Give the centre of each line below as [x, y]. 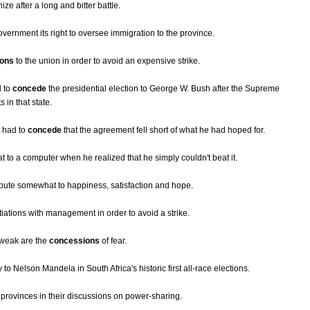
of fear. [113, 241]
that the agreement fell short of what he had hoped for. [163, 130]
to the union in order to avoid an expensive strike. [107, 61]
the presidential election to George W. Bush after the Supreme [163, 89]
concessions [74, 241]
